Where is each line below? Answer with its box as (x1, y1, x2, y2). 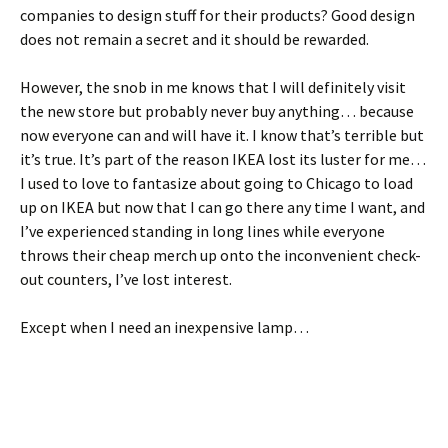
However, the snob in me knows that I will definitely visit (20, 76, 406, 97)
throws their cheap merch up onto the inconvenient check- (20, 244, 421, 265)
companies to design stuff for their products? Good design (20, 4, 415, 25)
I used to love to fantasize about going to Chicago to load (20, 172, 413, 193)
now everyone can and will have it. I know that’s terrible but (20, 124, 424, 145)
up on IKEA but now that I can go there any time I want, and (20, 196, 425, 217)
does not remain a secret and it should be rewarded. (20, 28, 369, 49)
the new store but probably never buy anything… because (20, 100, 414, 121)
